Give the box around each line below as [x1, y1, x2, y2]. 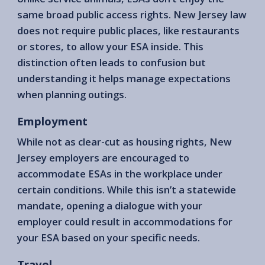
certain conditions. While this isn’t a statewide [17, 183, 236, 197]
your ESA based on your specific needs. [17, 231, 200, 245]
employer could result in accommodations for [17, 215, 232, 229]
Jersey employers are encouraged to [17, 151, 189, 165]
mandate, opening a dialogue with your [17, 199, 202, 213]
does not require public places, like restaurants [17, 23, 240, 37]
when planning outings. [17, 87, 127, 101]
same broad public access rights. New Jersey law [17, 7, 247, 21]
